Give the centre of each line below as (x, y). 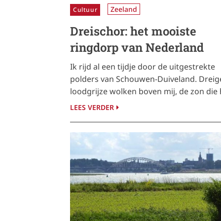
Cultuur (85, 9)
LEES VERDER (92, 107)
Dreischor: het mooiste (133, 31)
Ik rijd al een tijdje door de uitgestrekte (143, 66)
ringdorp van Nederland (137, 47)
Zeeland (124, 9)
